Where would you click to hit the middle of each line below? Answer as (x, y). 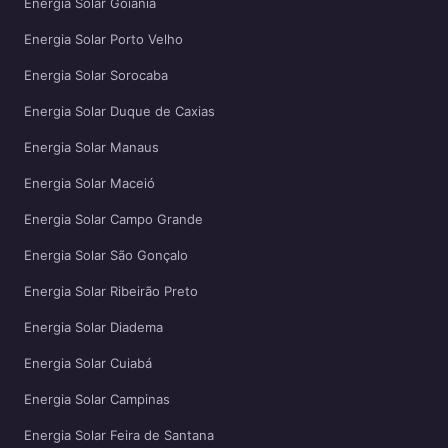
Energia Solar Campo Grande (113, 219)
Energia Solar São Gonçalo (106, 255)
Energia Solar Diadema (93, 327)
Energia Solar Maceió (89, 183)
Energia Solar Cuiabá (88, 363)
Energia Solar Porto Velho (103, 39)
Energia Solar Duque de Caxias (119, 111)
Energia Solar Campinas (97, 399)
